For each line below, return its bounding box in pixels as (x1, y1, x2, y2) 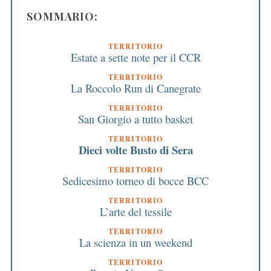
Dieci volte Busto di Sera (78, 142, 193, 158)
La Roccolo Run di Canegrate (70, 80, 201, 96)
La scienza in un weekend (79, 235, 192, 250)
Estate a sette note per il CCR (70, 50, 201, 65)
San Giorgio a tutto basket (78, 111, 193, 127)
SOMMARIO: (26, 9, 99, 24)
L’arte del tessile (99, 204, 172, 220)
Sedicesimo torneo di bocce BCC (62, 173, 209, 189)
